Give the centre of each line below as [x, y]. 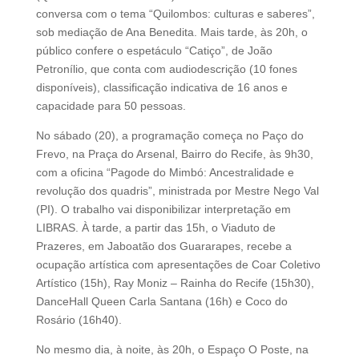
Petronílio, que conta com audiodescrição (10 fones [166, 69]
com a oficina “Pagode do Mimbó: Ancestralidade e [165, 172]
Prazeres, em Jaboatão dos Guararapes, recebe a [163, 246]
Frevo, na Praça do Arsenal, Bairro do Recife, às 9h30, [174, 153]
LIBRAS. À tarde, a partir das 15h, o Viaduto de [155, 227]
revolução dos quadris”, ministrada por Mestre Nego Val [177, 190]
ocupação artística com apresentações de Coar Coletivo [178, 264]
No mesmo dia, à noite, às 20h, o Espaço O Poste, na [172, 349]
